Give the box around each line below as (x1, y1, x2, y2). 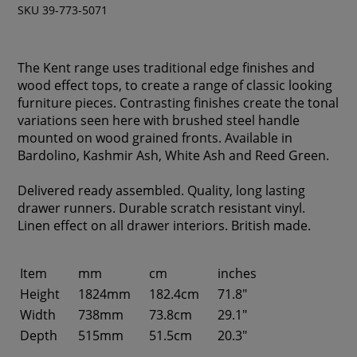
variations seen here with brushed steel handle (18, 112, 300, 129)
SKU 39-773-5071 (18, 2, 108, 18)
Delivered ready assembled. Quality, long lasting (18, 182, 306, 199)
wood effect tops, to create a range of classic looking (18, 76, 333, 94)
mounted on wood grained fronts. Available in (18, 129, 293, 147)
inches (218, 265, 257, 282)
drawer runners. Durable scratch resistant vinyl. (18, 199, 306, 217)
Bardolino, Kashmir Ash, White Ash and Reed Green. (18, 147, 330, 164)
